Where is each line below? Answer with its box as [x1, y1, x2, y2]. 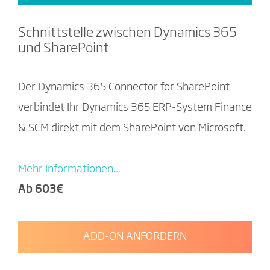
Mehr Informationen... [18, 164, 121, 175]
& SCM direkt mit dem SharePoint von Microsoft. [18, 123, 248, 134]
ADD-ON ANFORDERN [83, 231, 187, 242]
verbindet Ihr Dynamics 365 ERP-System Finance [18, 102, 252, 113]
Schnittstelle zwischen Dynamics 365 [18, 27, 237, 40]
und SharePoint [18, 42, 109, 55]
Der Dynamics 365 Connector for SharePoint [18, 82, 230, 93]
